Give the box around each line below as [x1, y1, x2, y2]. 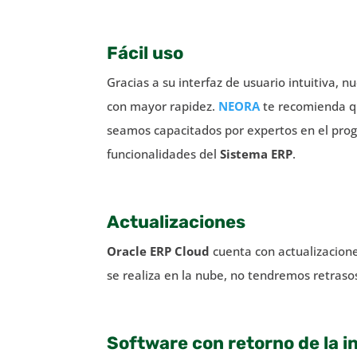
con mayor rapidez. [107, 97, 219, 114]
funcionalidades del [107, 145, 221, 162]
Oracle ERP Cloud [107, 242, 214, 259]
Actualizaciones [107, 210, 246, 233]
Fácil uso [107, 41, 184, 64]
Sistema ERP [220, 145, 293, 162]
